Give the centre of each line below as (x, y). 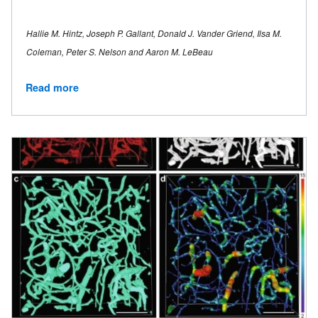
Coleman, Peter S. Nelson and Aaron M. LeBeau (120, 51)
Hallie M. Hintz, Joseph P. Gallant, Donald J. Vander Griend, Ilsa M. (154, 33)
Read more (52, 88)
